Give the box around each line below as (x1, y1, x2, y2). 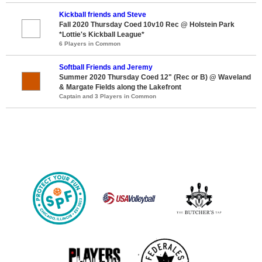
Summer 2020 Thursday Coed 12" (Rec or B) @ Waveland (59, 73, 251, 81)
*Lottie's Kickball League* (59, 30, 144, 39)
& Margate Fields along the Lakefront (59, 82, 181, 91)
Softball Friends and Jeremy (59, 63, 153, 71)
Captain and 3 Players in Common (59, 92, 156, 99)
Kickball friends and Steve (59, 10, 146, 19)
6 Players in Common (59, 40, 120, 47)
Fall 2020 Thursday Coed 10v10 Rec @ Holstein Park (59, 20, 235, 29)
